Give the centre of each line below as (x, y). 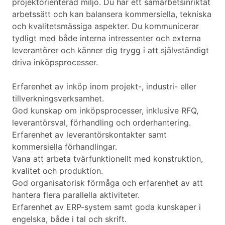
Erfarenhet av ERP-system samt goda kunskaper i (106, 207)
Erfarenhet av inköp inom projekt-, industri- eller (104, 87)
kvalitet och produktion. (58, 171)
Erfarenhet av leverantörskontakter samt (89, 135)
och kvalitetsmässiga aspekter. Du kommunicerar (105, 26)
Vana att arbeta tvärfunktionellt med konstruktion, (107, 159)
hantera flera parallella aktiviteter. (76, 195)
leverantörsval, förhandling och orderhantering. (101, 123)
